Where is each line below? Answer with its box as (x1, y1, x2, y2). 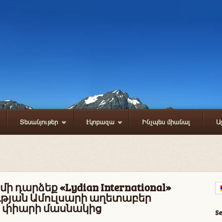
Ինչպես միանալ (142, 117, 190, 127)
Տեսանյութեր (20, 117, 58, 127)
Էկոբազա (86, 117, 114, 127)
